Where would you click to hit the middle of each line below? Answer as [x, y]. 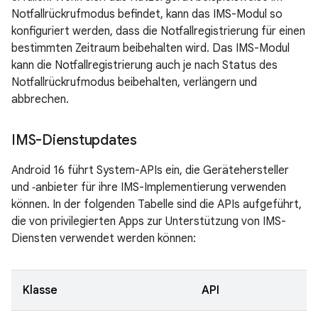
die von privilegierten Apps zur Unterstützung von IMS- [149, 221]
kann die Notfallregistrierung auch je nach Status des [144, 65]
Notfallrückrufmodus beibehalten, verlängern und [134, 82]
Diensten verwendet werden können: [104, 238]
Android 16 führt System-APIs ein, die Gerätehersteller [150, 170]
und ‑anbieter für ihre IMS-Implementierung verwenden [149, 187]
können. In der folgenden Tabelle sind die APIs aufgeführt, [157, 204]
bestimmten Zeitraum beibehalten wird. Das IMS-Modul [150, 48]
